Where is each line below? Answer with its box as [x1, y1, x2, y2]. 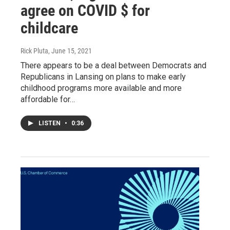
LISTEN [39, 119, 62, 127]
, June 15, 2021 [48, 46, 92, 55]
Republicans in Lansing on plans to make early [21, 71, 186, 82]
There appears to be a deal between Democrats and [21, 60, 206, 70]
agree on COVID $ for [21, 1, 150, 20]
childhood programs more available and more [21, 83, 182, 93]
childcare [21, 18, 78, 37]
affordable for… [21, 94, 75, 104]
